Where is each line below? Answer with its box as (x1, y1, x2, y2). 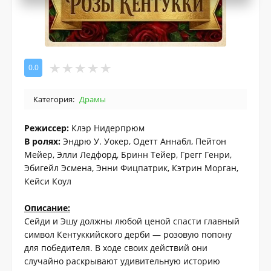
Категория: (33, 94, 74, 105)
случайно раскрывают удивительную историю (24, 255, 220, 267)
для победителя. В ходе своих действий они (24, 242, 207, 254)
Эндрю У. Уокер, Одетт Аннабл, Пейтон (60, 135, 226, 148)
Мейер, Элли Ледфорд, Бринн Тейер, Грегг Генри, (24, 149, 232, 161)
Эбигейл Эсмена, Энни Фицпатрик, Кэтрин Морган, (24, 162, 238, 174)
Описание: (24, 202, 70, 214)
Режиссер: (24, 122, 69, 134)
